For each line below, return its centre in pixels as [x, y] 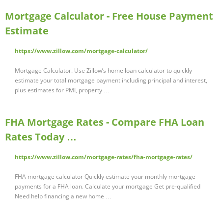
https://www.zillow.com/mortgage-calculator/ [81, 51]
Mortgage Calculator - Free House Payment [109, 16]
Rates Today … [41, 137]
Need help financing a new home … [63, 196]
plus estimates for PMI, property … [62, 90]
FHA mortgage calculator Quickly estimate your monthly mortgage [105, 177]
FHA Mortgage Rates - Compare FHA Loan [105, 122]
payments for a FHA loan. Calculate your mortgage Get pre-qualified [108, 187]
